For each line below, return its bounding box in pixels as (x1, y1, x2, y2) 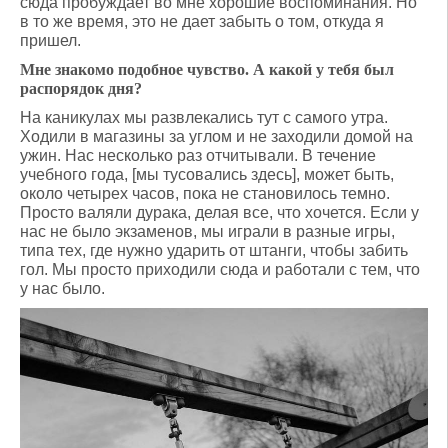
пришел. (20, 32, 81, 49)
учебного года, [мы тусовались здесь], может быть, (20, 166, 394, 183)
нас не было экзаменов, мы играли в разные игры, (20, 223, 395, 240)
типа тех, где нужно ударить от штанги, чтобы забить (20, 242, 408, 259)
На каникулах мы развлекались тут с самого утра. (20, 109, 388, 126)
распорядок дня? (20, 80, 142, 97)
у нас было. (20, 280, 105, 297)
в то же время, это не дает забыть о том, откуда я (20, 13, 384, 30)
